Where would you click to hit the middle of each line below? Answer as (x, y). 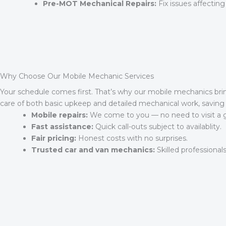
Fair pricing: (54, 138)
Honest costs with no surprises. (132, 138)
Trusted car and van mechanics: (93, 150)
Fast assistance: (62, 127)
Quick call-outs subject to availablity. (157, 127)
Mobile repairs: (60, 115)
